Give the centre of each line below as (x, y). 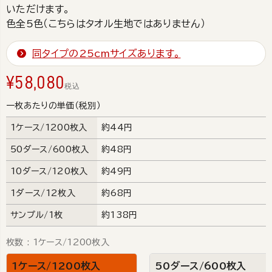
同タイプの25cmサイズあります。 (107, 54)
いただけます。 (38, 9)
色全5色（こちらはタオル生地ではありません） (106, 24)
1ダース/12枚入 (43, 193)
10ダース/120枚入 (49, 172)
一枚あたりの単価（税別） (53, 106)
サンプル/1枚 (37, 215)
